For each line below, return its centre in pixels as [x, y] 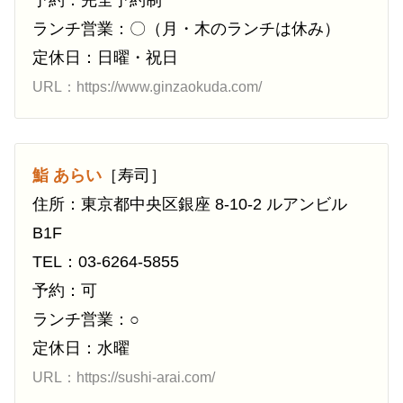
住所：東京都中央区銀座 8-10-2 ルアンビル [190, 205]
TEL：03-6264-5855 [106, 262]
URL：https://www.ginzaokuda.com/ [147, 87]
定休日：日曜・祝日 [105, 58]
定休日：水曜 [81, 349]
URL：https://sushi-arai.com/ [124, 378]
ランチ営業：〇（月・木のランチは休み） [186, 29]
